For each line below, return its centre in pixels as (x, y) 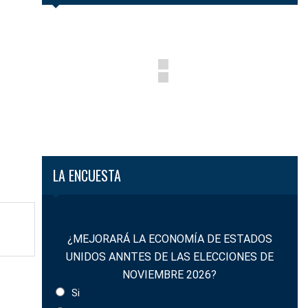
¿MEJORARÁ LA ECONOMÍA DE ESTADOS (169, 239)
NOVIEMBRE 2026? (170, 275)
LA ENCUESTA (87, 176)
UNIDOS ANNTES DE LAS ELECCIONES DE (169, 257)
